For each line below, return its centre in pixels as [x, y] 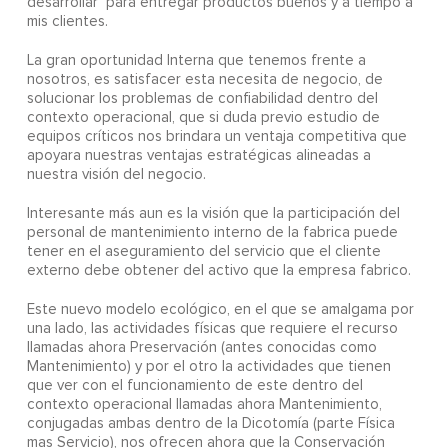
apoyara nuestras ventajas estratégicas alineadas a [198, 156]
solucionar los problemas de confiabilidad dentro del [202, 99]
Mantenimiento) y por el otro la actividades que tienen [208, 367]
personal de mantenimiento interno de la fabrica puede [212, 233]
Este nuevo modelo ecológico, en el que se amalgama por [220, 310]
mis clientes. [67, 22]
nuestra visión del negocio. [116, 175]
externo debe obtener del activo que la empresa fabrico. [218, 271]
